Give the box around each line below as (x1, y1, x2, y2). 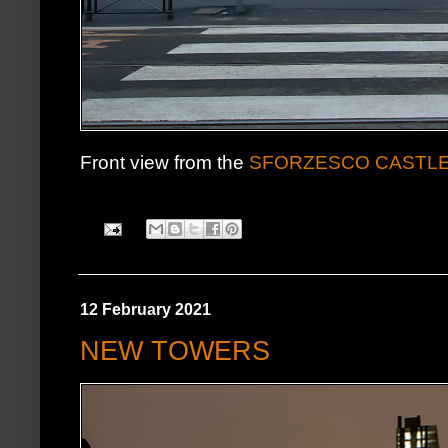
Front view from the (80, 150, 249, 173)
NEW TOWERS (80, 335, 270, 366)
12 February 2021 (80, 300, 211, 319)
